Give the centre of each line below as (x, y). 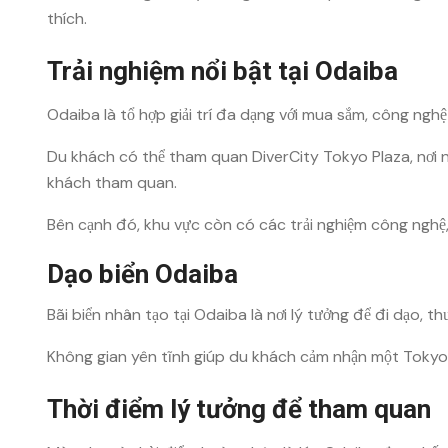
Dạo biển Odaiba (142, 274)
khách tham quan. (112, 182)
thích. (67, 18)
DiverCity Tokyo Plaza (331, 156)
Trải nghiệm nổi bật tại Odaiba (222, 71)
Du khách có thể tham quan (149, 156)
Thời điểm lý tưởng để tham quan (239, 409)
